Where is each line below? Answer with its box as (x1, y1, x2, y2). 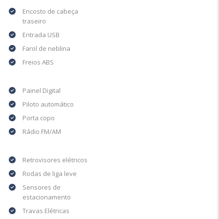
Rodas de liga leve (22, 169, 77, 178)
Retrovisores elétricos (22, 155, 88, 165)
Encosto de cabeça (22, 7, 78, 16)
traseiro (22, 17, 46, 26)
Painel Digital (22, 86, 61, 95)
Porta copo (22, 113, 55, 123)
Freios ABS (22, 58, 54, 67)
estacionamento (22, 193, 71, 202)
